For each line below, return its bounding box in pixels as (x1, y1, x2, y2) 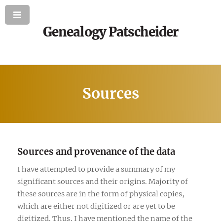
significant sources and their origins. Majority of (17, 177, 188, 186)
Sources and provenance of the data (17, 146, 175, 157)
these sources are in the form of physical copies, (17, 189, 184, 198)
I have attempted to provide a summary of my (17, 164, 175, 174)
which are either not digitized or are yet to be (17, 201, 175, 211)
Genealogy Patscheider (42, 24, 179, 40)
